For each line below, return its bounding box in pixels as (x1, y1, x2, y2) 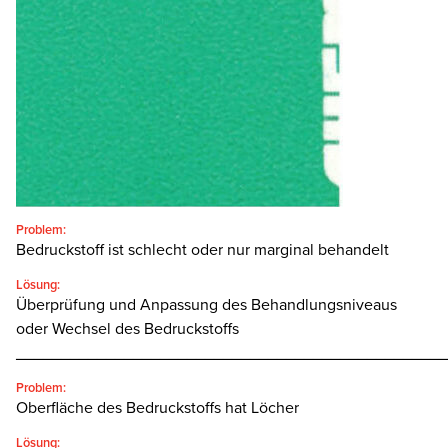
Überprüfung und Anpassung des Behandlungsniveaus (16, 295, 397, 316)
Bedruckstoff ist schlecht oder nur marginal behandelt (16, 240, 389, 261)
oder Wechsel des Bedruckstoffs (16, 319, 239, 340)
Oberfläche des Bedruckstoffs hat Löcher (16, 398, 299, 419)
